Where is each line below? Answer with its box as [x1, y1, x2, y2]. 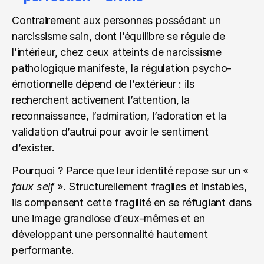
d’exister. [12, 141, 55, 154]
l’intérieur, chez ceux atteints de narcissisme [12, 46, 222, 58]
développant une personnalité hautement [12, 228, 208, 240]
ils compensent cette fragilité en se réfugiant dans [12, 196, 252, 209]
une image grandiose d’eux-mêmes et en [12, 212, 206, 225]
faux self [12, 180, 55, 193]
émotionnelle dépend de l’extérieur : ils [12, 78, 194, 90]
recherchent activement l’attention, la [12, 94, 190, 106]
